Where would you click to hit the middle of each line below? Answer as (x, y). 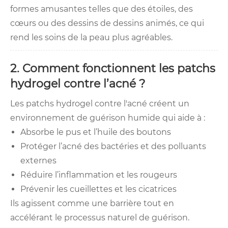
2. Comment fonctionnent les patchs (113, 69)
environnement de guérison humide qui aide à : (108, 118)
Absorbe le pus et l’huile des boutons (96, 132)
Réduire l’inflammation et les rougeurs (99, 175)
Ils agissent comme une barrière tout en (92, 204)
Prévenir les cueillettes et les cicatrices (98, 189)
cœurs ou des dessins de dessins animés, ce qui (107, 23)
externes (38, 161)
